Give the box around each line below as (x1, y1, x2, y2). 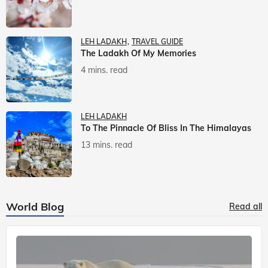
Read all (229, 200, 262, 212)
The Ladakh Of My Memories (81, 47, 196, 59)
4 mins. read (81, 64, 127, 75)
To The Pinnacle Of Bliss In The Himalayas (81, 122, 251, 133)
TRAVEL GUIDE (132, 36, 183, 46)
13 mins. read (81, 139, 132, 150)
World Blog (6, 199, 64, 214)
